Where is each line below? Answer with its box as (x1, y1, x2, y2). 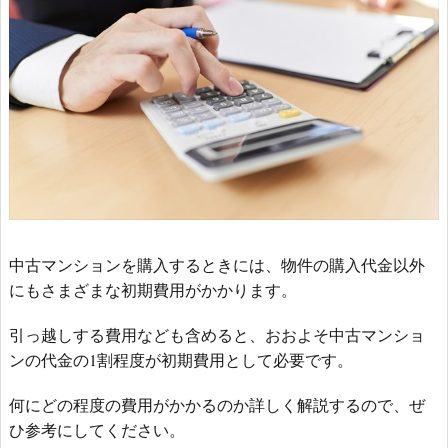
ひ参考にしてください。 (9, 418, 185, 440)
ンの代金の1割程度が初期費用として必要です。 (9, 348, 353, 370)
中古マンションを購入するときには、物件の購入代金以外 (9, 253, 425, 275)
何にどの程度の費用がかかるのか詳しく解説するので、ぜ (9, 393, 425, 415)
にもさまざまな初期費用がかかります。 (9, 278, 297, 300)
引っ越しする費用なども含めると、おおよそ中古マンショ (9, 323, 425, 345)
